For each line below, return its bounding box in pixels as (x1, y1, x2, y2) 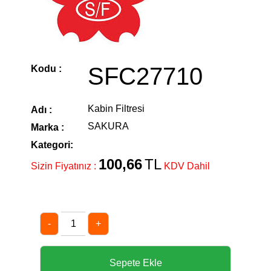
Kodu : (31, 63, 62, 74)
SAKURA (88, 120, 129, 131)
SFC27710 (88, 62, 203, 90)
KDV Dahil (164, 160, 210, 171)
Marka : (31, 122, 64, 132)
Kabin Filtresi (88, 103, 145, 114)
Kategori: (31, 139, 73, 150)
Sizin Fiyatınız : (31, 160, 99, 171)
